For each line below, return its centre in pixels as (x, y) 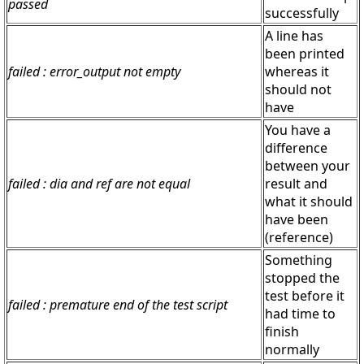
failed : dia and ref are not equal (99, 184)
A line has (294, 36)
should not (298, 90)
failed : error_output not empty (94, 72)
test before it (305, 296)
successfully (302, 13)
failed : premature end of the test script (118, 305)
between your (308, 166)
